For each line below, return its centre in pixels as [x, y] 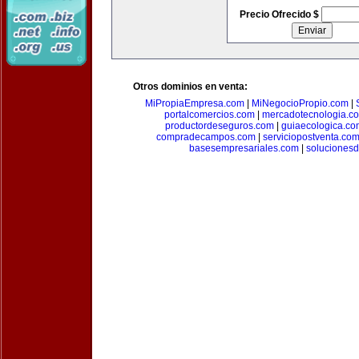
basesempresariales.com [244, 148]
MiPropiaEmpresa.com [195, 103]
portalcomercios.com [209, 115]
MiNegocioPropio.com [300, 103]
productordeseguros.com [219, 126]
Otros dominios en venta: [190, 87]
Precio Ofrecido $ [280, 14]
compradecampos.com [206, 137]
